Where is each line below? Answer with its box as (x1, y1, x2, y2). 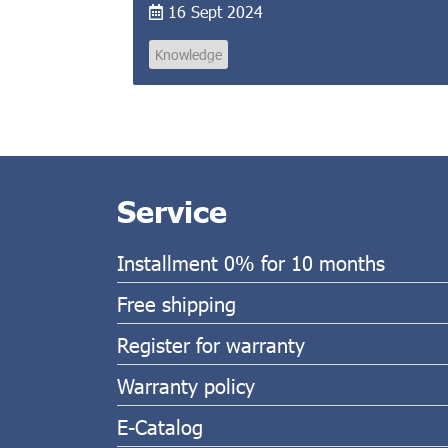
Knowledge (155, 44, 222, 64)
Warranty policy (117, 371, 255, 398)
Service (117, 190, 227, 229)
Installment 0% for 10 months (117, 248, 385, 275)
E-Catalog (117, 412, 203, 439)
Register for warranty (117, 330, 305, 357)
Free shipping (117, 289, 236, 316)
